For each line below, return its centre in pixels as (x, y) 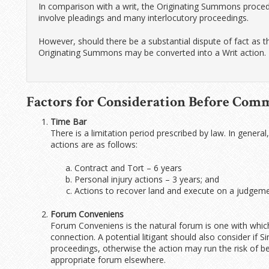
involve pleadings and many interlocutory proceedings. (143, 18)
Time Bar (68, 122)
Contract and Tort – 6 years (128, 168)
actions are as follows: (94, 144)
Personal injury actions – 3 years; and (147, 179)
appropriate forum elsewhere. (108, 260)
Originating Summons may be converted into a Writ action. (152, 53)
